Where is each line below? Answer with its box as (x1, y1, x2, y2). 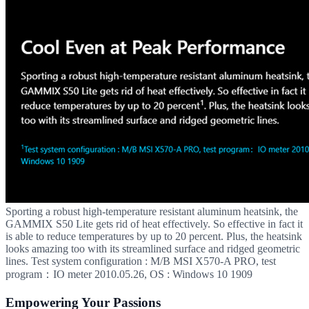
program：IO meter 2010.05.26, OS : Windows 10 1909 (6, 268, 252, 281)
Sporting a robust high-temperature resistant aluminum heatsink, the (6, 206, 298, 218)
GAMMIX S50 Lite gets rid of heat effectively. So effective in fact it (6, 218, 303, 230)
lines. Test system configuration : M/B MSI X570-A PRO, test (6, 255, 276, 268)
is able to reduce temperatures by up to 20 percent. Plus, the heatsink (6, 230, 302, 243)
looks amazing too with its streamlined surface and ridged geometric (6, 243, 300, 255)
